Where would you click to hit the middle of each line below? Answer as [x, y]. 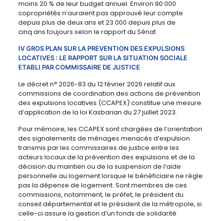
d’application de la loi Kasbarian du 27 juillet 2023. [97, 112]
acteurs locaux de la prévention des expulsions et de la [106, 157]
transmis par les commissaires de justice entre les [98, 148]
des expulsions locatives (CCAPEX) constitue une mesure [110, 103]
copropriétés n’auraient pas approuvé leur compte [100, 13]
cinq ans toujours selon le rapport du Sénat [87, 32]
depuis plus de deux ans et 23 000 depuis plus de [97, 23]
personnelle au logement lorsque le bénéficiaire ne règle [110, 176]
